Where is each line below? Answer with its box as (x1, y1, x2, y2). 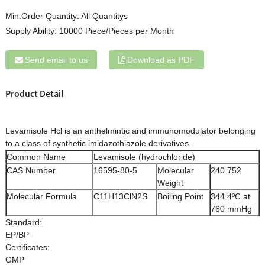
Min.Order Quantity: (5, 11, 81, 21)
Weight (157, 178, 183, 188)
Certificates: (5, 243, 50, 253)
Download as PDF (127, 54, 195, 64)
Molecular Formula (6, 192, 77, 202)
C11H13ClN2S (93, 192, 147, 202)
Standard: (5, 218, 42, 228)
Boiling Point (157, 192, 203, 202)
